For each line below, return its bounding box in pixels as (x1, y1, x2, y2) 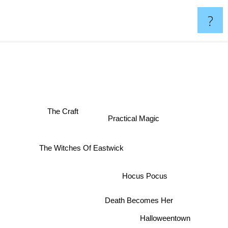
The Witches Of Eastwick (41, 144, 126, 153)
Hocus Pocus (125, 172, 170, 181)
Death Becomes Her (101, 197, 170, 207)
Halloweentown (144, 209, 194, 218)
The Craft (50, 107, 81, 116)
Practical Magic (110, 115, 162, 124)
